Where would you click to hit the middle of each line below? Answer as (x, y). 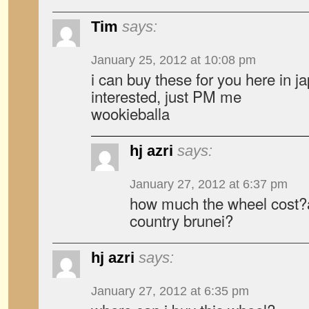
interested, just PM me (166, 96)
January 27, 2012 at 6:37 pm (209, 184)
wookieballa (130, 113)
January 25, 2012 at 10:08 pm (173, 60)
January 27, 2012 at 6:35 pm (170, 291)
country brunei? (181, 220)
